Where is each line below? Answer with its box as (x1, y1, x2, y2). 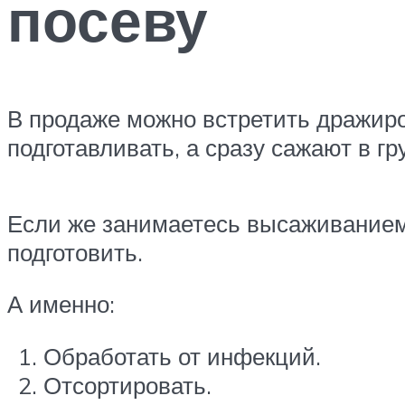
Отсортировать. (43, 370, 212, 400)
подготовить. (7, 237, 143, 267)
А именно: (7, 289, 115, 319)
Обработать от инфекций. (43, 341, 321, 371)
